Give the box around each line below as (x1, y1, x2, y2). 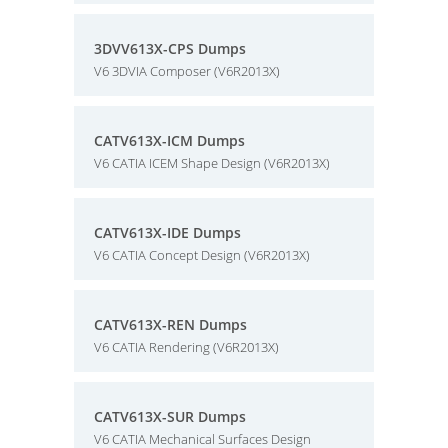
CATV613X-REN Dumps (94, 315, 247, 334)
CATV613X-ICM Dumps (94, 131, 245, 150)
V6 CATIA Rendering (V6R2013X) (94, 338, 279, 356)
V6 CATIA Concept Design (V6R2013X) (94, 246, 310, 264)
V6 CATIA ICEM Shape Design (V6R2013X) (94, 154, 330, 172)
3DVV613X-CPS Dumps (94, 39, 246, 58)
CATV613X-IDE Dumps (94, 223, 241, 242)
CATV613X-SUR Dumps (94, 407, 246, 426)
